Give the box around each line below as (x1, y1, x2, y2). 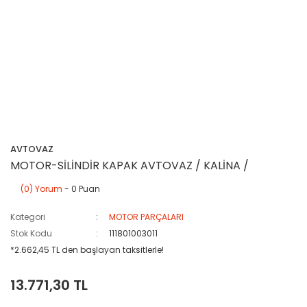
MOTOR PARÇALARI (109, 211, 184, 223)
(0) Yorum (21, 183, 62, 195)
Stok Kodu (10, 228, 52, 239)
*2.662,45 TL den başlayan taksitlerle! (10, 244, 164, 256)
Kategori (10, 211, 45, 223)
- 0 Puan (62, 183, 100, 195)
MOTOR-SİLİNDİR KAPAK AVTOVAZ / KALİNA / (10, 158, 249, 173)
